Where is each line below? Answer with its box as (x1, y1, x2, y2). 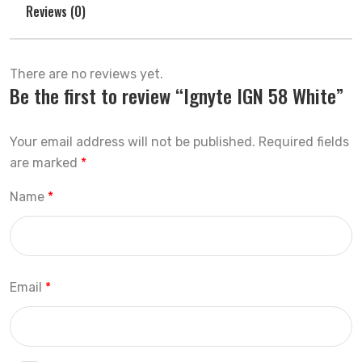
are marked (10, 155, 81, 170)
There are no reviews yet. (10, 66, 163, 82)
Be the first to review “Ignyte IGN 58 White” (10, 81, 343, 110)
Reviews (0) (26, 2, 86, 21)
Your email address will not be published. (10, 134, 255, 149)
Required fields (259, 134, 349, 149)
